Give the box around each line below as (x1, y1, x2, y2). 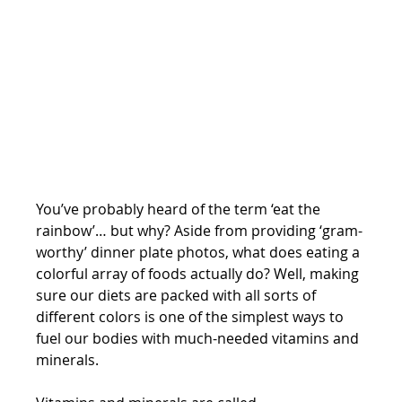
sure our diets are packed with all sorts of (36, 285, 320, 305)
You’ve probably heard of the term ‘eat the (36, 199, 325, 219)
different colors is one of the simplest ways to (36, 307, 348, 327)
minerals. (36, 350, 103, 370)
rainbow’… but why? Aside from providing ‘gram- (36, 221, 363, 240)
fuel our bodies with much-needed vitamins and (36, 328, 363, 348)
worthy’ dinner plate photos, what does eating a (36, 242, 364, 262)
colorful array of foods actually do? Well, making (36, 264, 363, 284)
